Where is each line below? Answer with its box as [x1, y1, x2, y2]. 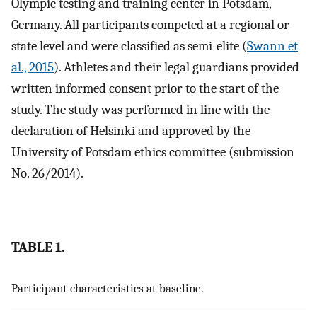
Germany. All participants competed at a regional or [11, 17, 289, 33]
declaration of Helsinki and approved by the [11, 123, 250, 139]
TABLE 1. [11, 239, 65, 256]
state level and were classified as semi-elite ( [11, 38, 247, 54]
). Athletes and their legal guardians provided [54, 59, 299, 76]
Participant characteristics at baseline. [11, 280, 204, 295]
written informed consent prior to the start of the [11, 81, 279, 97]
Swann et [247, 38, 298, 54]
